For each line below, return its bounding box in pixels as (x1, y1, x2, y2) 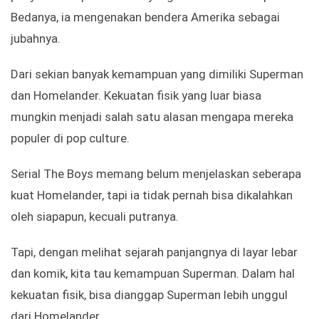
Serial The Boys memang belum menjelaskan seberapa (11, 167, 301, 182)
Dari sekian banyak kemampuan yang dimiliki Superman (11, 67, 303, 82)
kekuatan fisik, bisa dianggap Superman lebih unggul (11, 288, 288, 303)
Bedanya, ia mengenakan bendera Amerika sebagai (11, 10, 280, 25)
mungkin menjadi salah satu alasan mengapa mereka (11, 110, 293, 125)
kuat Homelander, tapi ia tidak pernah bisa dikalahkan (11, 188, 293, 203)
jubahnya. (11, 31, 61, 46)
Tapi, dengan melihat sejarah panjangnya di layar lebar (11, 245, 298, 260)
